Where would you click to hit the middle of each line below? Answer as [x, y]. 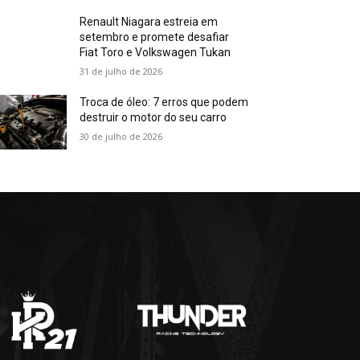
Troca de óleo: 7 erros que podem [164, 102]
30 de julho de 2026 [121, 136]
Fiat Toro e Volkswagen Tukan [155, 52]
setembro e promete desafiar [155, 37]
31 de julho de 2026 [121, 71]
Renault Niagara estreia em [149, 22]
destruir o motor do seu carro [153, 117]
